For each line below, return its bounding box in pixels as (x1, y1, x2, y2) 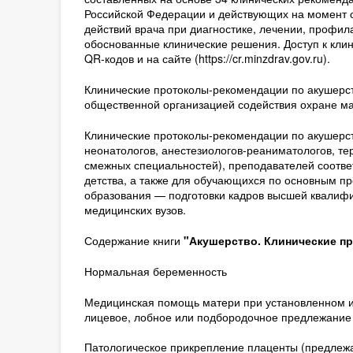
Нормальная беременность (84, 263, 227, 279)
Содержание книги (84, 232, 184, 248)
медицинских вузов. (84, 202, 186, 217)
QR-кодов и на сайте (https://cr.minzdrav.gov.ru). (84, 50, 330, 66)
